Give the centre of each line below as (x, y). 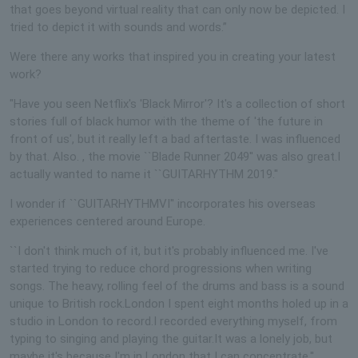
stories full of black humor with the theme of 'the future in (166, 121)
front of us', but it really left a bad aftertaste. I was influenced (175, 139)
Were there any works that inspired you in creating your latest (173, 56)
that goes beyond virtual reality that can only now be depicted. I (177, 9)
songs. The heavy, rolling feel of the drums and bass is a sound (177, 286)
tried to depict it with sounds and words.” (118, 27)
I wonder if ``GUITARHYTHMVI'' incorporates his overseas (163, 203)
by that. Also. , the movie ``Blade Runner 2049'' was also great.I (175, 156)
